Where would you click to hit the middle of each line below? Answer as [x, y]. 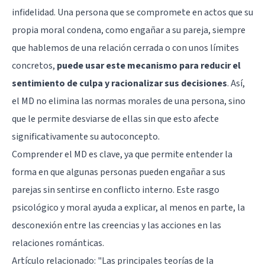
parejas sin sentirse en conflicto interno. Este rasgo [116, 190]
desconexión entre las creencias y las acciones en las [117, 225]
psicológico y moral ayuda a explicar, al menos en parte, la [128, 207]
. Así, [236, 83]
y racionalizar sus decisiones [165, 83]
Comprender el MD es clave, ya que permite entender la [122, 154]
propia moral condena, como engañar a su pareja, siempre [129, 30]
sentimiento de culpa [57, 83]
